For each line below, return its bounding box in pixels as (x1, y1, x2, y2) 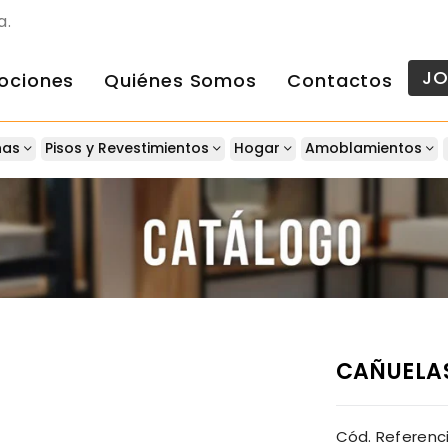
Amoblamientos (305, 137, 426, 158)
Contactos (287, 68, 394, 93)
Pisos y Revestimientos (45, 137, 213, 158)
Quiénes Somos (104, 68, 258, 93)
